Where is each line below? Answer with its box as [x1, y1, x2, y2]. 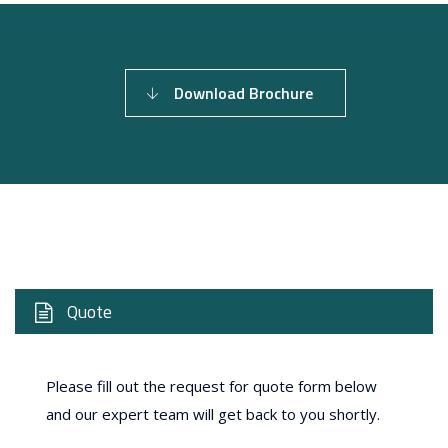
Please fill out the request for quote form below [46, 375, 377, 396]
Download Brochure [173, 81, 313, 106]
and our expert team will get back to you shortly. [46, 403, 380, 424]
